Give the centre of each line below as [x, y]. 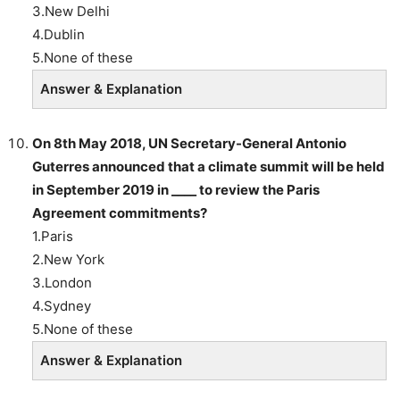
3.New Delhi [71, 11]
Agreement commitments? [120, 212]
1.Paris [53, 236]
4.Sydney [62, 305]
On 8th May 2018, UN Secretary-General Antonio [189, 143]
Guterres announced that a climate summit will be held [208, 166]
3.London [62, 282]
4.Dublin [58, 34]
